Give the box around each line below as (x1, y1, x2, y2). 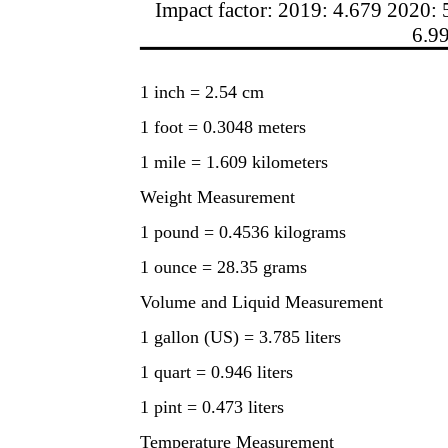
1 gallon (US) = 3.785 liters (140, 326, 341, 347)
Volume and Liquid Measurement (140, 291, 383, 312)
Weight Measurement (140, 186, 295, 207)
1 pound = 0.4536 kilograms (140, 221, 346, 242)
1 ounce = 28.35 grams (140, 256, 307, 277)
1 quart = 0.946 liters (140, 361, 293, 382)
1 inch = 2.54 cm (140, 81, 264, 102)
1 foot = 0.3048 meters (140, 116, 306, 137)
